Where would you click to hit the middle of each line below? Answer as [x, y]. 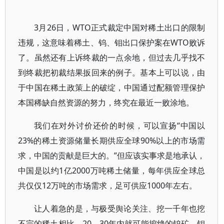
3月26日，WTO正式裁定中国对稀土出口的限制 [120, 27]
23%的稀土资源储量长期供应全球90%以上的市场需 [112, 140]
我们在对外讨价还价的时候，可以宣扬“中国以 [120, 125]
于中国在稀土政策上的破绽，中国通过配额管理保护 [112, 87]
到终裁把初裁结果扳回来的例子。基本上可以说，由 [112, 72]
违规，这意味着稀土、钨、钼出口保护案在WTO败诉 [112, 42]
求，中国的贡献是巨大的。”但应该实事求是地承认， [112, 155]
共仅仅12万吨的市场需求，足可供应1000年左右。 [107, 185]
